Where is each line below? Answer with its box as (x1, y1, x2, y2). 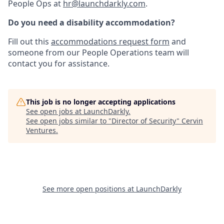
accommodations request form (51, 36, 169, 47)
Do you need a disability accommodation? (8, 17, 175, 28)
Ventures (26, 125, 56, 135)
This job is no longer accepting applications (26, 97, 175, 106)
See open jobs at (26, 106, 83, 116)
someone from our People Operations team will (8, 47, 189, 58)
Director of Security (111, 116, 176, 125)
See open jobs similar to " (26, 116, 111, 125)
